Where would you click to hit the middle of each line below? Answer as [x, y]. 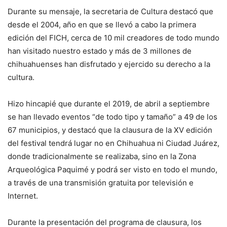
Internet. [23, 196]
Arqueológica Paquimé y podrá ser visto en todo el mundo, [112, 170]
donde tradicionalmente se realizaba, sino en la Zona [102, 157]
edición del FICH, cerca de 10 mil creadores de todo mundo [113, 38]
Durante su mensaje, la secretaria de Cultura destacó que [110, 12]
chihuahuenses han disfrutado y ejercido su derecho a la [109, 64]
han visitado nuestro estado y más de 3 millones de [100, 51]
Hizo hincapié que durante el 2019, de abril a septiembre [109, 104]
